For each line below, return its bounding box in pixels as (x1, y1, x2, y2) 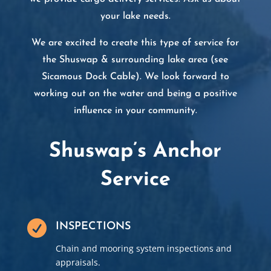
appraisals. (55, 256, 100, 269)
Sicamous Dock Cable (41, 72, 135, 82)
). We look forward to (135, 72, 229, 82)
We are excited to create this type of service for (31, 38, 240, 48)
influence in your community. (73, 106, 197, 116)
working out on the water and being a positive (33, 89, 237, 99)
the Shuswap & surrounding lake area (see (42, 55, 229, 65)
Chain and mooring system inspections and (55, 243, 232, 255)
